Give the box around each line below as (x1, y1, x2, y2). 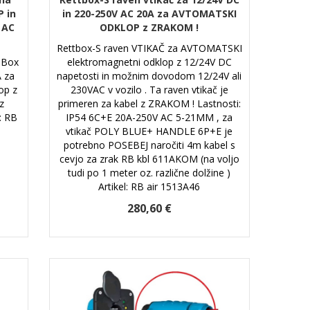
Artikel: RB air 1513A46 (98, 179, 201, 193)
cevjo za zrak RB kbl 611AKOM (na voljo (59, 152, 239, 165)
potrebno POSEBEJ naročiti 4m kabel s (63, 138, 235, 152)
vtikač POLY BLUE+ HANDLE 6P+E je (66, 124, 233, 138)
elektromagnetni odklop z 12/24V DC (66, 55, 232, 69)
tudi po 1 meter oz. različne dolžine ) (68, 165, 231, 179)
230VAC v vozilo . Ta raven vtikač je (70, 82, 228, 96)
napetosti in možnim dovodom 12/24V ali (57, 69, 242, 82)
